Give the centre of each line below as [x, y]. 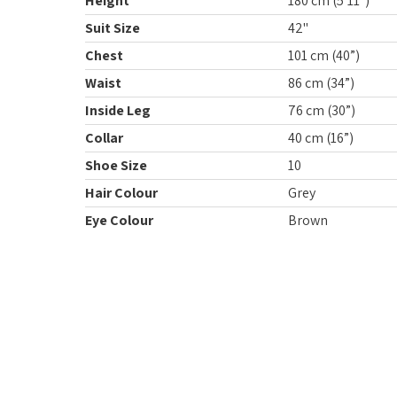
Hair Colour [121, 192]
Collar [104, 137]
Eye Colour [119, 220]
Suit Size [113, 27]
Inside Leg [118, 110]
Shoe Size [116, 165]
